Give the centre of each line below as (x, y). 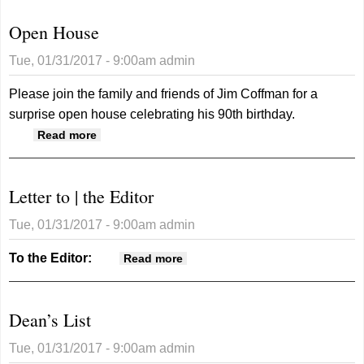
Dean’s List (50, 319)
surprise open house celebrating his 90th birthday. (154, 114)
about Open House (149, 134)
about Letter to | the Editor (257, 257)
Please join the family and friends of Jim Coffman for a (164, 93)
